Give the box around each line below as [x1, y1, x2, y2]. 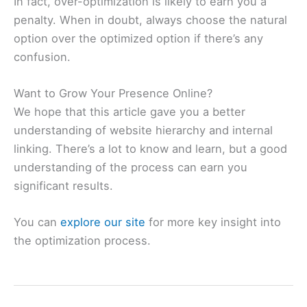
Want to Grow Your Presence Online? [14, 86, 212, 101]
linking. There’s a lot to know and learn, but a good [14, 142, 287, 156]
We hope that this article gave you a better [14, 105, 245, 119]
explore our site [60, 215, 145, 230]
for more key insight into [145, 215, 281, 230]
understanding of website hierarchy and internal [14, 123, 273, 138]
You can [14, 215, 60, 230]
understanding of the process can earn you [14, 160, 247, 175]
